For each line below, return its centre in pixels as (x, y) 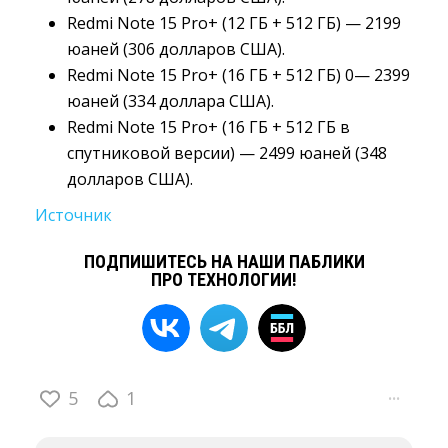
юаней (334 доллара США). (170, 101)
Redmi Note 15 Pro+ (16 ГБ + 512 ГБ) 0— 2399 (238, 75)
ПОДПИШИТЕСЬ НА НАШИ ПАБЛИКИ (224, 262)
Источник (73, 215)
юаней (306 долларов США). (176, 49)
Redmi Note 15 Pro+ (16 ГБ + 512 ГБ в (208, 127)
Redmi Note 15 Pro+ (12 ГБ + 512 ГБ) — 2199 (234, 23)
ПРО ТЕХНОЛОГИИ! (224, 280)
